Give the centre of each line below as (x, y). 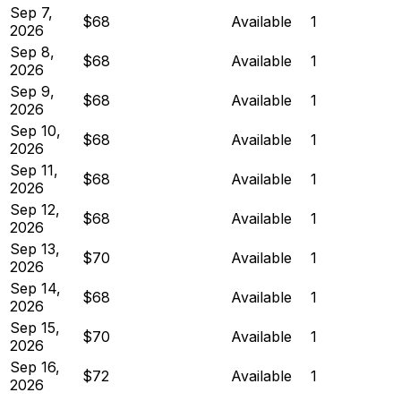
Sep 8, (32, 51)
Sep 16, (35, 367)
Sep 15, (35, 327)
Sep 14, (35, 288)
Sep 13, (35, 248)
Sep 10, (35, 130)
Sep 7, (31, 12)
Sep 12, (35, 209)
